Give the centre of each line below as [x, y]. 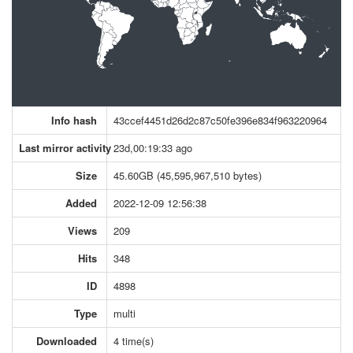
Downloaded [67, 340]
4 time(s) [134, 340]
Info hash [74, 120]
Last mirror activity [65, 147]
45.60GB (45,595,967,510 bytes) [188, 175]
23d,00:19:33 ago [153, 147]
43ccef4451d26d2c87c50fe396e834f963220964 [220, 120]
